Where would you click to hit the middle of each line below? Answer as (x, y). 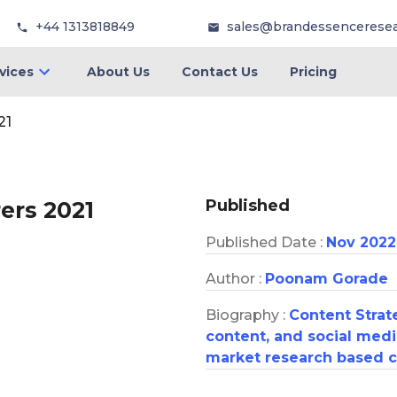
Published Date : (266, 242)
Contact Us (219, 72)
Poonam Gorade (327, 278)
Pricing (313, 72)
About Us (118, 72)
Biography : (247, 315)
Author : (235, 278)
